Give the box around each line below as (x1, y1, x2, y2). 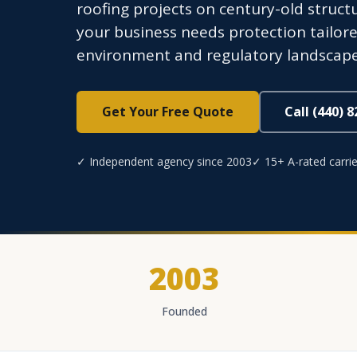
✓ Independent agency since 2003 (76, 154, 252, 169)
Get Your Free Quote (102, 103, 233, 120)
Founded (161, 304, 207, 319)
